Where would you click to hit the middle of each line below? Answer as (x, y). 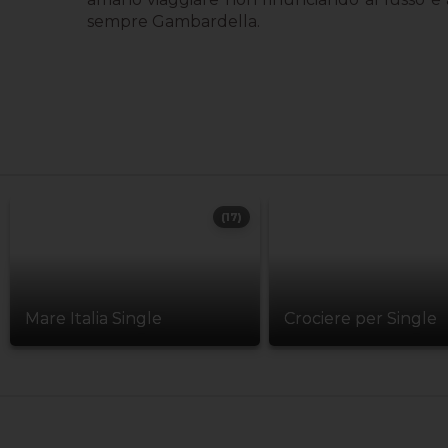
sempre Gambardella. (173, 21)
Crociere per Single (360, 319)
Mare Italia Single (93, 319)
